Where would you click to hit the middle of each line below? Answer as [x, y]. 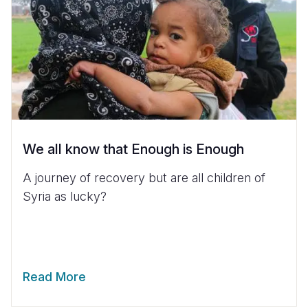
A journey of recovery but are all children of [144, 177]
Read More [54, 276]
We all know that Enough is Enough [133, 149]
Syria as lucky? [65, 196]
